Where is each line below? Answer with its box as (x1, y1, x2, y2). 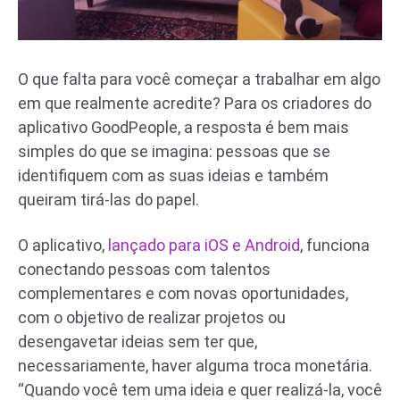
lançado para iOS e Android (108, 235, 300, 254)
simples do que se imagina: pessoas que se (18, 141, 330, 161)
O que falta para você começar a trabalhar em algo (18, 69, 380, 88)
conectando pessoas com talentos (18, 259, 271, 279)
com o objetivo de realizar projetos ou (18, 307, 286, 327)
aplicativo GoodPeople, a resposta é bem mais (18, 117, 349, 137)
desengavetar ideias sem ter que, (18, 331, 257, 351)
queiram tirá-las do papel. (18, 189, 199, 209)
